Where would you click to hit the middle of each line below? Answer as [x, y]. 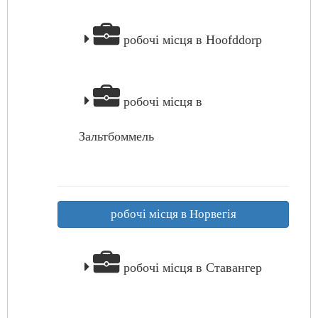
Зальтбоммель [116, 136]
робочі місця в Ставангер [191, 268]
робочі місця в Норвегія [173, 214]
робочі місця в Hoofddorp [191, 40]
